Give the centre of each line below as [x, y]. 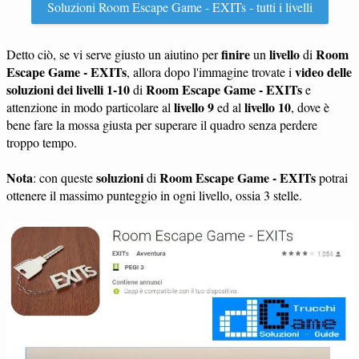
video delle [323, 72]
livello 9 [194, 107]
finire [236, 54]
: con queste [65, 177]
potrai [332, 177]
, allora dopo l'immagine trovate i [211, 72]
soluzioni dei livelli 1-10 [68, 89]
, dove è [310, 107]
